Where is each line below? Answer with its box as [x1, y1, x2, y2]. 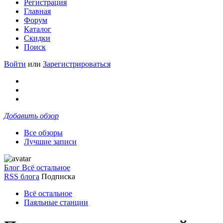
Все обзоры [24, 128, 63, 137]
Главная [24, 7, 51, 15]
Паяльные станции [24, 198, 88, 207]
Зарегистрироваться [43, 60, 111, 68]
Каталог [24, 25, 51, 33]
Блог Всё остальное [4, 163, 70, 172]
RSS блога [4, 172, 39, 181]
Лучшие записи [24, 137, 77, 146]
